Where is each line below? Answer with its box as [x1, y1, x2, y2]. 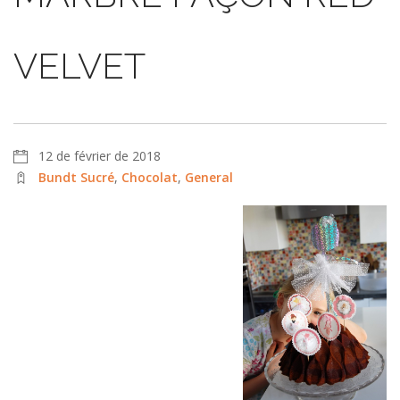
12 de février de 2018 [38, 147, 161, 164]
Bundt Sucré [38, 169, 114, 186]
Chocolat [121, 169, 178, 186]
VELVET [13, 45, 146, 87]
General [185, 169, 233, 186]
